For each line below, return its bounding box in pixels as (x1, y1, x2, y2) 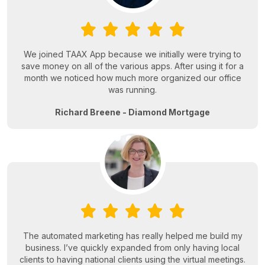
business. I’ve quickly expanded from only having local (25, 243, 240, 253)
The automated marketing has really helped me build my (22, 231, 243, 241)
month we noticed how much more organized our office (24, 73, 241, 83)
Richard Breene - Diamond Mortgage (55, 107, 210, 118)
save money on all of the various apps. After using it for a (21, 61, 244, 72)
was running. (108, 85, 157, 95)
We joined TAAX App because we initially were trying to (24, 49, 241, 60)
